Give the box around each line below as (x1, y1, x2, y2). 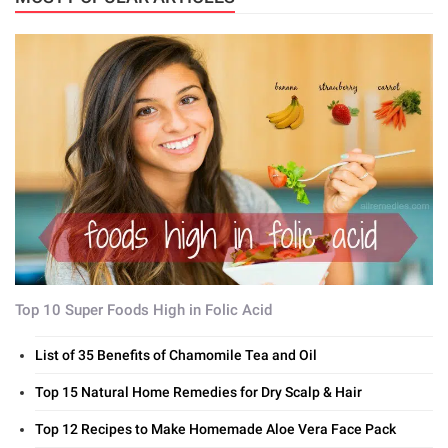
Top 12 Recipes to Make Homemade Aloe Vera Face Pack (35, 421, 396, 438)
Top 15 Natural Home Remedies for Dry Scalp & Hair (35, 384, 362, 401)
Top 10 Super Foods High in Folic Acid (15, 301, 272, 320)
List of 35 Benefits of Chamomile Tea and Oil (35, 347, 317, 364)
